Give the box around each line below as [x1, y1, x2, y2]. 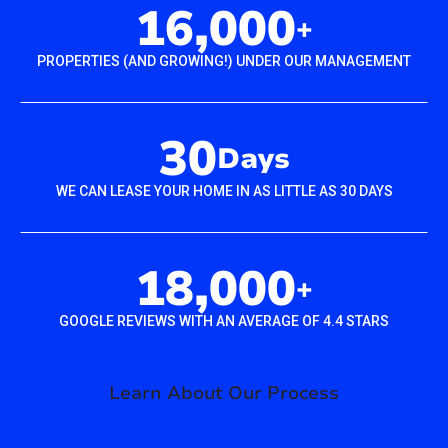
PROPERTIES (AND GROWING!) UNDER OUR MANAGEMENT [37, 53, 411, 70]
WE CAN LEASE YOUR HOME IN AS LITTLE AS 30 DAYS [55, 183, 393, 200]
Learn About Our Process [109, 381, 339, 406]
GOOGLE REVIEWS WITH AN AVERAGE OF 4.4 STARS [59, 313, 389, 330]
